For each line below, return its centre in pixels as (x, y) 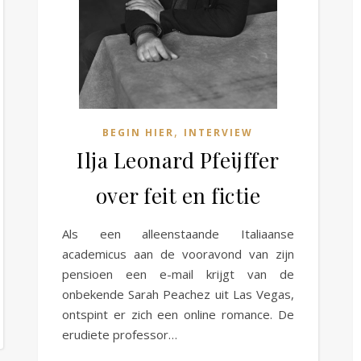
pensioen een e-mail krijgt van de (178, 274)
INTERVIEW (219, 133)
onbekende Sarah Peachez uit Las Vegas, (178, 295)
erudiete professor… (120, 335)
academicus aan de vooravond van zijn (178, 254)
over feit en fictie (178, 196)
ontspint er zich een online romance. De (178, 315)
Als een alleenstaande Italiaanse (178, 234)
